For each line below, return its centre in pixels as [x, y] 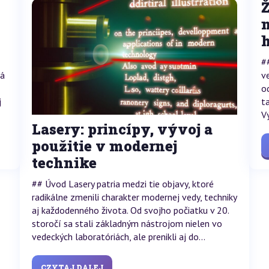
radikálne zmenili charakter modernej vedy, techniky [134, 197]
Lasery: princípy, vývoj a [122, 129]
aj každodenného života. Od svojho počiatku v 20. [130, 210]
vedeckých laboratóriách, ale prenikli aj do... [118, 236]
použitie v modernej [104, 146]
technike [64, 162]
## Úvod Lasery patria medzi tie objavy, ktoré [122, 183]
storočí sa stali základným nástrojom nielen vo [127, 223]
